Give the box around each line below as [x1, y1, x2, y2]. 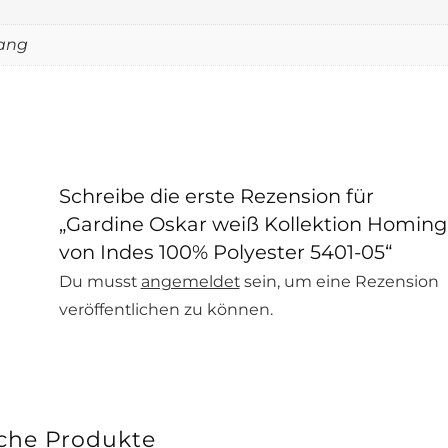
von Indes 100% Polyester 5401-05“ [58, 239, 392, 264]
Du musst [58, 271, 141, 291]
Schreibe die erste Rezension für [58, 183, 374, 208]
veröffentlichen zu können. [58, 299, 273, 319]
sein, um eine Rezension [239, 271, 439, 291]
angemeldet [140, 271, 240, 291]
